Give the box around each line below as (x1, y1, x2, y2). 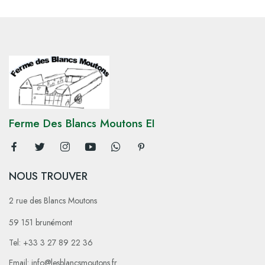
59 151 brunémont (9, 216, 72, 228)
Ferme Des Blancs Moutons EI (9, 115, 155, 131)
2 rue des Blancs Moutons (9, 194, 97, 206)
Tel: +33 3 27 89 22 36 (9, 236, 93, 248)
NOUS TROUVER (9, 168, 88, 184)
